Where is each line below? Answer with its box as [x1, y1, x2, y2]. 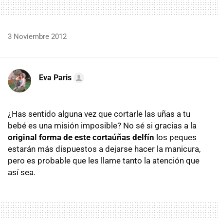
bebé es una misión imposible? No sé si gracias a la [8, 120, 197, 130]
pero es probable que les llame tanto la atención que [8, 155, 200, 165]
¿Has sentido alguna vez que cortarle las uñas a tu [8, 109, 190, 119]
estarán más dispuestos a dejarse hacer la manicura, [8, 144, 200, 154]
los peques [154, 132, 197, 142]
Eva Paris [39, 73, 72, 82]
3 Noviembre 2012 [8, 32, 67, 41]
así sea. [8, 167, 36, 177]
